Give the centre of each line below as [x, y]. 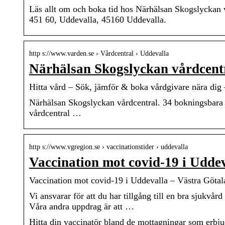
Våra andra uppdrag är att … [82, 207]
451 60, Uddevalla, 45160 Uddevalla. [98, 20]
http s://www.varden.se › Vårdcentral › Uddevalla [99, 54]
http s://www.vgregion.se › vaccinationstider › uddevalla [108, 147]
